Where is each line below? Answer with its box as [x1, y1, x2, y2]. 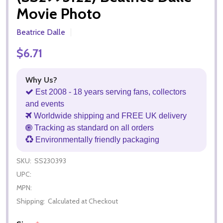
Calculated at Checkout [48, 196, 118, 206]
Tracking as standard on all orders [32, 123, 154, 132]
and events [25, 99, 64, 108]
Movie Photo [16, 4, 101, 23]
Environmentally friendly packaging [33, 135, 159, 144]
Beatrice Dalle [16, 27, 65, 37]
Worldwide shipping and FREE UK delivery [32, 111, 187, 120]
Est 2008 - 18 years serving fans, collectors [33, 87, 186, 96]
